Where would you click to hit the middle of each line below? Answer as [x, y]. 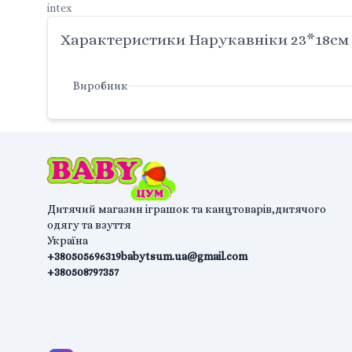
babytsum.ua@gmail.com [184, 257]
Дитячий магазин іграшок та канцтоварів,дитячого [187, 209]
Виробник [101, 86]
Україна [68, 241]
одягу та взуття [89, 225]
